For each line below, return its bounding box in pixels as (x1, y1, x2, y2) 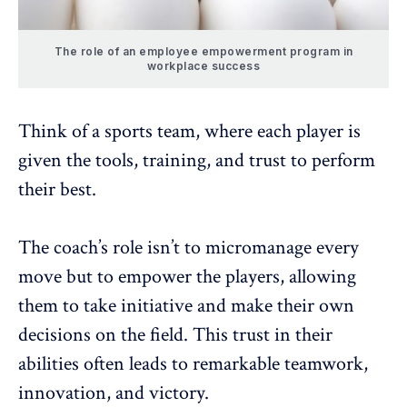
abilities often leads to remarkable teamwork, (18, 351, 368, 378)
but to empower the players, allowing (62, 263, 356, 291)
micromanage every (205, 234, 359, 262)
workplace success (146, 59, 261, 74)
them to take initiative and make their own (18, 293, 354, 320)
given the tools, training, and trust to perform (18, 147, 375, 174)
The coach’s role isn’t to (18, 234, 205, 262)
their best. (18, 176, 96, 203)
